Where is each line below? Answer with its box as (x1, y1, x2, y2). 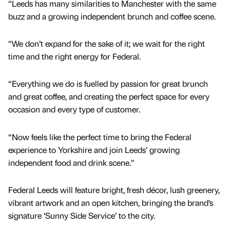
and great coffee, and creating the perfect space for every (8, 91, 209, 102)
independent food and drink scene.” (8, 157, 135, 168)
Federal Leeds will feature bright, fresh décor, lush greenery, (8, 184, 220, 195)
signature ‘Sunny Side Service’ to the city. (8, 209, 155, 221)
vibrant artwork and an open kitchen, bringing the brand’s (8, 197, 213, 208)
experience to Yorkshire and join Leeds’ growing (8, 144, 180, 155)
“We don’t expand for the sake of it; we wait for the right (8, 38, 205, 49)
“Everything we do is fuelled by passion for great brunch (8, 78, 208, 89)
